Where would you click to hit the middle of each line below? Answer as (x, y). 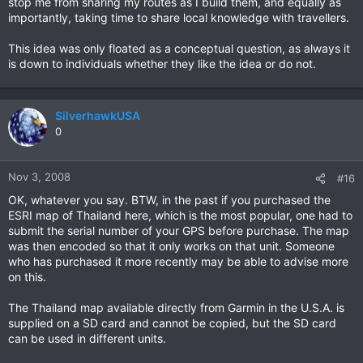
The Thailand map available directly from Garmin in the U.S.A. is (176, 307)
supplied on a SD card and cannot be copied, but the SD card (172, 323)
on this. (27, 277)
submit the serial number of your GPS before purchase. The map (179, 231)
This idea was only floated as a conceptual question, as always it (179, 48)
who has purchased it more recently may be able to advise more (178, 261)
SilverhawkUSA (98, 115)
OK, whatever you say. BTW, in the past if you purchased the (169, 200)
